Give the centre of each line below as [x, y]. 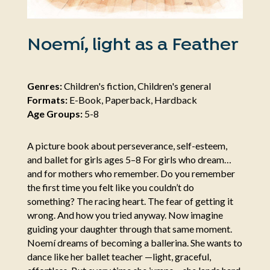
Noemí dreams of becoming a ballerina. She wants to [134, 242]
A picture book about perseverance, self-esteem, [127, 145]
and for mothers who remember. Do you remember [131, 173]
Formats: [47, 99]
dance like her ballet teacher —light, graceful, [119, 256]
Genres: [44, 86]
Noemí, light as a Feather [132, 45]
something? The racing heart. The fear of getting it [130, 201]
